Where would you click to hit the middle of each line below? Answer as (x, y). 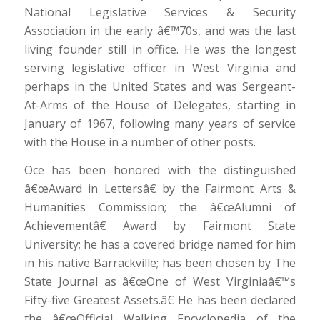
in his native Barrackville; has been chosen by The (160, 263)
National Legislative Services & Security (160, 12)
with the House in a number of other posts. (140, 142)
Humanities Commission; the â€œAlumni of (160, 207)
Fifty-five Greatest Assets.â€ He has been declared (160, 300)
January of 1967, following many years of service (160, 123)
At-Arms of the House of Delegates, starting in (160, 105)
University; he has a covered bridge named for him (160, 245)
